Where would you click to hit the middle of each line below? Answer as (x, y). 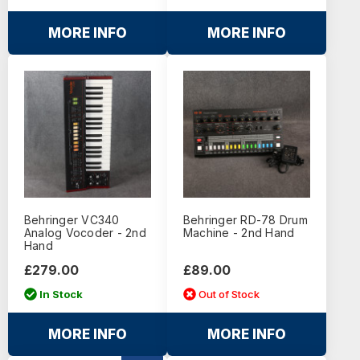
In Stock (61, 294)
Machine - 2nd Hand (239, 233)
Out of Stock (229, 294)
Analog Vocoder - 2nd (85, 233)
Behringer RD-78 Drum (245, 220)
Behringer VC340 (72, 220)
